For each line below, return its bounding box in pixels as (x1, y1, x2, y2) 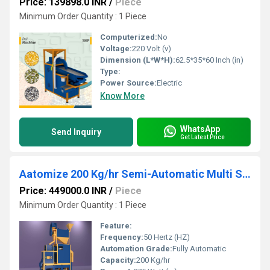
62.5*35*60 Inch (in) (175, 55, 243, 64)
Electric (157, 78, 182, 87)
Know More (100, 91, 145, 101)
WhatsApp (180, 124, 220, 134)
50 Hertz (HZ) (143, 233, 190, 242)
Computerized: (100, 33, 157, 42)
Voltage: (100, 44, 132, 53)
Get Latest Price (180, 133, 225, 140)
